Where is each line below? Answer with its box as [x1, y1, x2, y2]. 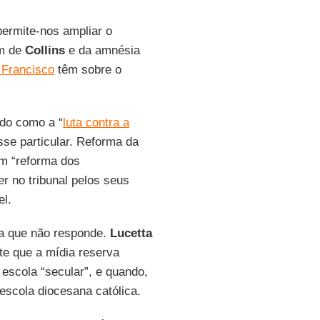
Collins [24, 44, 65, 57]
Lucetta [109, 226, 152, 240]
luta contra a [62, 116, 129, 129]
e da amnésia [64, 44, 140, 57]
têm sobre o [54, 63, 121, 76]
